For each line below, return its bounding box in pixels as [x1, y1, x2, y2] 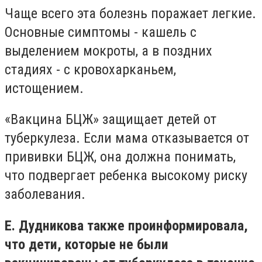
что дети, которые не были [5, 236, 168, 253]
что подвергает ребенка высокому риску [5, 167, 247, 184]
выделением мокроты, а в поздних [5, 42, 212, 59]
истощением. [5, 80, 84, 96]
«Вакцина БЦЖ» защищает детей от [5, 111, 216, 128]
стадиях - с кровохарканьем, [5, 61, 176, 78]
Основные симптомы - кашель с [5, 23, 196, 40]
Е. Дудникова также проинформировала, [5, 217, 248, 234]
